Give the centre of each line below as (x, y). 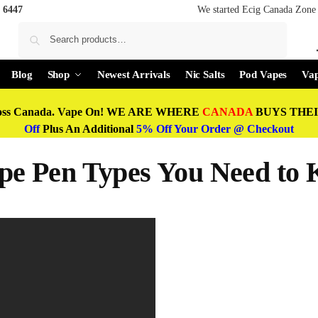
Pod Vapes (263, 75)
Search (268, 28)
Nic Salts (205, 75)
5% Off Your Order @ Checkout (214, 129)
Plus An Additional (88, 129)
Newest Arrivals (134, 75)
